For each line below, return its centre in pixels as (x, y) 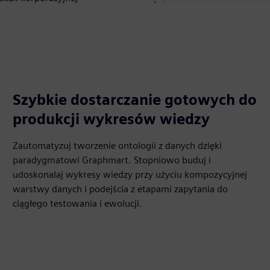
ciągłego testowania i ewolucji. (78, 203)
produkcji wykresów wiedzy (111, 119)
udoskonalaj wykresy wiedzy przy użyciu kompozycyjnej (130, 174)
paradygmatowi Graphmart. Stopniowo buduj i (112, 160)
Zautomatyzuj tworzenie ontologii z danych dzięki (118, 145)
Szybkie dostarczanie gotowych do (135, 99)
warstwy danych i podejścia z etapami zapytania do (121, 189)
